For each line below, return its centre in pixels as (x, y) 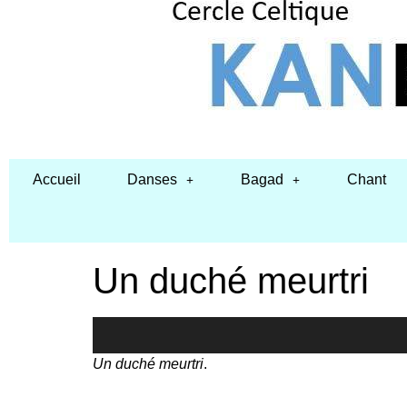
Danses (153, 179)
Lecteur (116, 327)
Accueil (56, 179)
